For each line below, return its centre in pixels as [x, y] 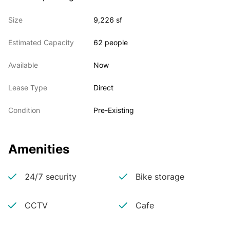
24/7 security [51, 177]
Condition [24, 110]
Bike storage [160, 177]
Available [23, 65]
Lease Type [28, 88]
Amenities [39, 149]
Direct [104, 88]
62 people [111, 42]
